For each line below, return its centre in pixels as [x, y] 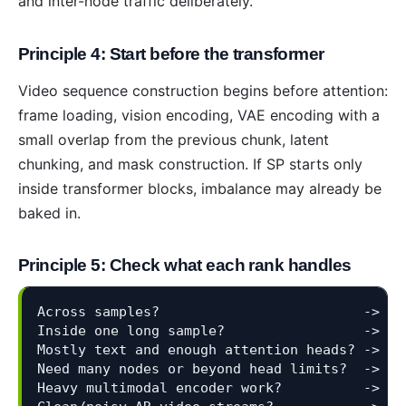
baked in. [49, 213]
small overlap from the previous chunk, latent [174, 139]
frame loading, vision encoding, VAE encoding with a [199, 115]
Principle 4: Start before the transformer [171, 53]
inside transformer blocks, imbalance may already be [200, 188]
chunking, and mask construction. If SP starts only [190, 164]
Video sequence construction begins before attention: [203, 90]
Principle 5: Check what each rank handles [185, 266]
